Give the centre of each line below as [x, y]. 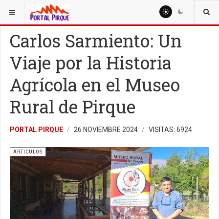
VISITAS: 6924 [170, 130]
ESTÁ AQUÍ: [23, 9]
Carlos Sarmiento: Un [96, 41]
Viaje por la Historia [91, 63]
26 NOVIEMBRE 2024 [107, 130]
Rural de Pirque [73, 107]
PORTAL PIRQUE [36, 130]
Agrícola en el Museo [95, 85]
